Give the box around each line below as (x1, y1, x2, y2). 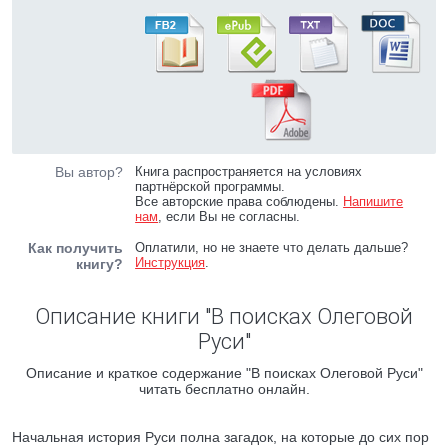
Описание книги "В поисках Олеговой (35, 304, 413, 329)
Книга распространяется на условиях (135, 164, 363, 179)
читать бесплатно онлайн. (138, 381, 310, 397)
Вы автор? (55, 164, 123, 180)
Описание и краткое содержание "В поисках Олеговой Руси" (25, 365, 423, 381)
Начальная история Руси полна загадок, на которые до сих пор (12, 429, 429, 445)
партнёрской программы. (135, 179, 286, 194)
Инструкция (135, 255, 206, 270)
